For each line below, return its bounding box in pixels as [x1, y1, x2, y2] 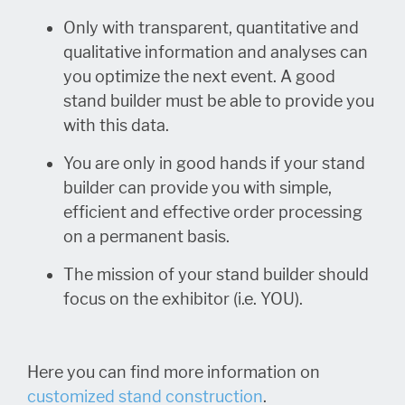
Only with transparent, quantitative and [63, 18, 359, 38]
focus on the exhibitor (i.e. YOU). [63, 289, 303, 309]
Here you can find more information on [27, 363, 320, 382]
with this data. [63, 116, 169, 136]
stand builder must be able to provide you [63, 91, 374, 111]
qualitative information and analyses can [63, 42, 368, 62]
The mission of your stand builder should [63, 265, 369, 285]
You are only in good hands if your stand [63, 154, 365, 174]
